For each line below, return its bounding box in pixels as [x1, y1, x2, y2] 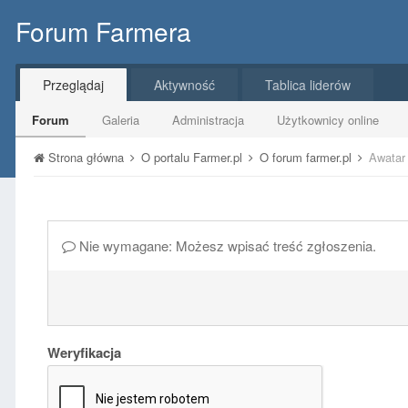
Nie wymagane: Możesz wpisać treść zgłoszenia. [76, 236, 376, 255]
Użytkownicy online [277, 111, 379, 128]
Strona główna [45, 148, 127, 166]
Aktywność [154, 76, 215, 94]
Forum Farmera [15, 13, 191, 49]
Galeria [102, 111, 139, 128]
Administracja [172, 111, 244, 128]
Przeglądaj [43, 76, 104, 94]
